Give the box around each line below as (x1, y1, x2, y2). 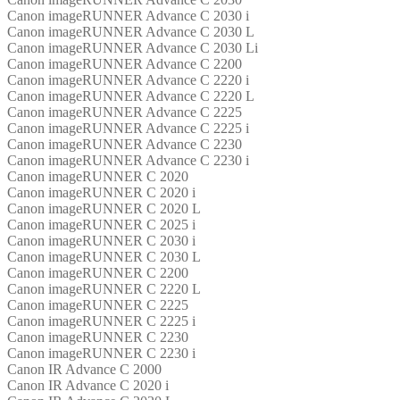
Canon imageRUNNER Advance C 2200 (7, 55, 242, 71)
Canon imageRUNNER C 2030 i (7, 232, 196, 248)
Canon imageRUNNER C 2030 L (7, 248, 201, 264)
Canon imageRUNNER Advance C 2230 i (7, 152, 249, 168)
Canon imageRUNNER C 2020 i (7, 184, 196, 200)
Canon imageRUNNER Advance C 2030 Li (7, 39, 258, 55)
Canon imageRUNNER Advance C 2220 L (7, 87, 254, 104)
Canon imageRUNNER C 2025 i (7, 216, 196, 232)
